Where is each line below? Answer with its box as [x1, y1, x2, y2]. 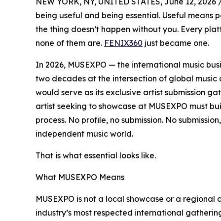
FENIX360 [104, 37, 143, 48]
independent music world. [36, 128, 133, 139]
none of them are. [36, 37, 104, 48]
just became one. [143, 37, 209, 48]
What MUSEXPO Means [36, 172, 124, 182]
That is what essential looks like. [36, 150, 156, 160]
